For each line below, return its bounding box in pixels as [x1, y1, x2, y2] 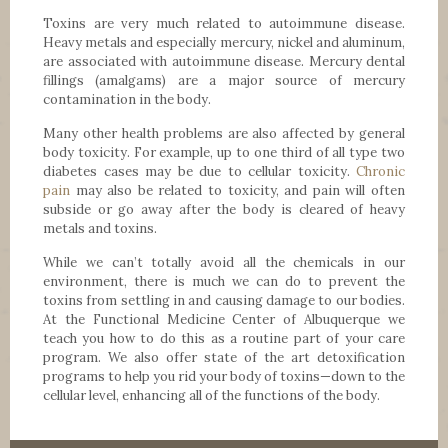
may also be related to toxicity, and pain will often [70, 181, 405, 199]
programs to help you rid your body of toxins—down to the [43, 367, 405, 385]
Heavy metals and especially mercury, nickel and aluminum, [43, 33, 405, 51]
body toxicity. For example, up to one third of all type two [43, 143, 405, 161]
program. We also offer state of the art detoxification [43, 348, 405, 366]
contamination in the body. [43, 90, 211, 108]
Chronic [356, 162, 405, 180]
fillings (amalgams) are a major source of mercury [43, 71, 405, 89]
